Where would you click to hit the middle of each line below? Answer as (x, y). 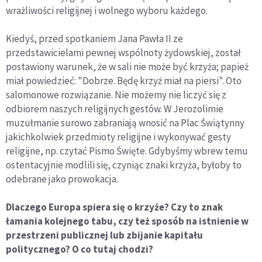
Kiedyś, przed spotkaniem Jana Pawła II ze (94, 39)
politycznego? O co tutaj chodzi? (80, 249)
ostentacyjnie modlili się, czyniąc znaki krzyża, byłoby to (124, 165)
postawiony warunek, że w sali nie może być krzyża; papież (127, 67)
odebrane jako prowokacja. (62, 179)
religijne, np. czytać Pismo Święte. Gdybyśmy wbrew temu (127, 151)
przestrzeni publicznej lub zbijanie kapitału (104, 235)
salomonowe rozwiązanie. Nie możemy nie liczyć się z (116, 95)
